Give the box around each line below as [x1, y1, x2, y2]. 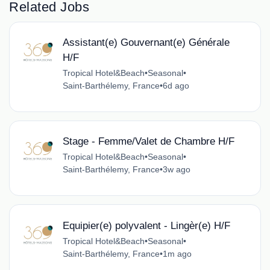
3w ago [162, 165, 190, 175]
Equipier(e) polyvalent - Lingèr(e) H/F [62, 219, 230, 231]
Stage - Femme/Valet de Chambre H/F [62, 136, 234, 148]
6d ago [162, 81, 189, 91]
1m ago [162, 248, 192, 259]
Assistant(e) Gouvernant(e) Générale [62, 37, 230, 49]
